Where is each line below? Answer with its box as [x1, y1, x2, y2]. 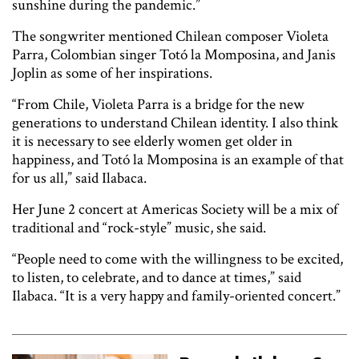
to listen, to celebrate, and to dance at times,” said [12, 267, 301, 288]
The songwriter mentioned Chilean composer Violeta [12, 26, 329, 46]
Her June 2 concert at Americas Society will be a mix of [12, 199, 338, 220]
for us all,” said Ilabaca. [12, 167, 150, 188]
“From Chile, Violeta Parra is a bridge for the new [12, 94, 305, 115]
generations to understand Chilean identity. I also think [12, 112, 338, 133]
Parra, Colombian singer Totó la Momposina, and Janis [12, 44, 336, 65]
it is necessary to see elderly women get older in [12, 131, 292, 151]
